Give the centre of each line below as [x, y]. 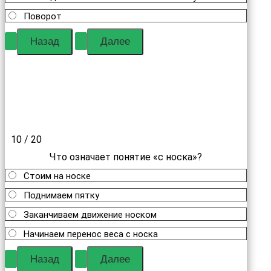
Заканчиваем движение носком [90, 215]
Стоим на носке [57, 176]
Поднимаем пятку [61, 195]
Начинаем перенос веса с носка [91, 234]
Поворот [43, 16]
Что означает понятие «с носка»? [126, 157]
